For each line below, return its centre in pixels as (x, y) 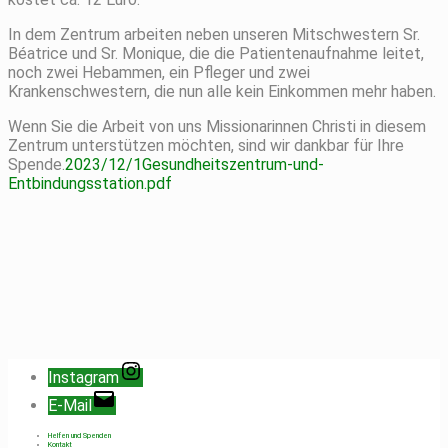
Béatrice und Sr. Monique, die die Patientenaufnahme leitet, (216, 53)
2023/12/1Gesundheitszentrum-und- (194, 164)
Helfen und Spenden (79, 435)
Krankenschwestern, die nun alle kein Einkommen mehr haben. (222, 91)
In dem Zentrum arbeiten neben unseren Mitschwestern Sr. (214, 34)
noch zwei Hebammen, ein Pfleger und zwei (159, 72)
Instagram (83, 377)
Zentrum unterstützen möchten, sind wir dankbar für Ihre (206, 145)
